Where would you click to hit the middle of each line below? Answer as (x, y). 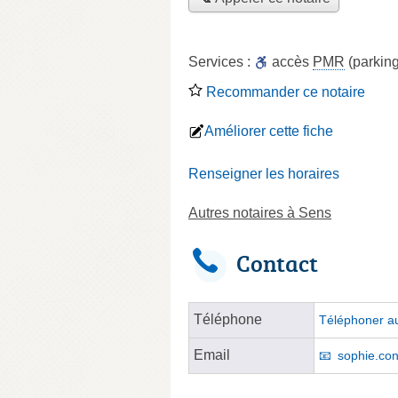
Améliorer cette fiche (269, 131)
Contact (277, 263)
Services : (221, 61)
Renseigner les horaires (264, 173)
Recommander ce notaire (284, 92)
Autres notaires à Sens (260, 212)
